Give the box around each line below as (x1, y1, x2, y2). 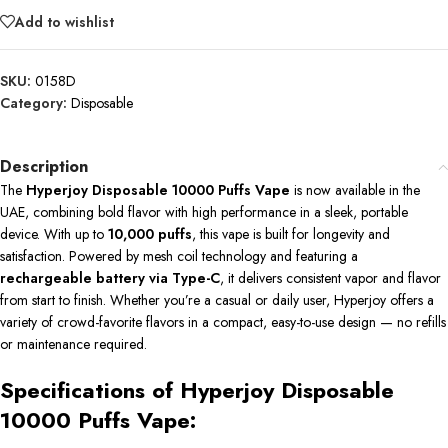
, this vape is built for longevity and (192, 224, 390, 245)
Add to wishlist (15, 11, 114, 32)
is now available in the (290, 180, 420, 201)
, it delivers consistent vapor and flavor (220, 268, 441, 289)
